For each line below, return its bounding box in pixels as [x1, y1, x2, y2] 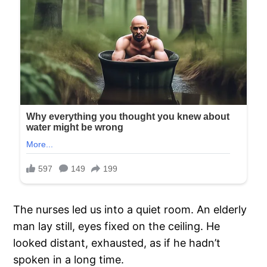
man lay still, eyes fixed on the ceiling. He [13, 220, 221, 233]
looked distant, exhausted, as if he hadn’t [13, 237, 221, 250]
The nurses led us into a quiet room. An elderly [13, 203, 247, 216]
